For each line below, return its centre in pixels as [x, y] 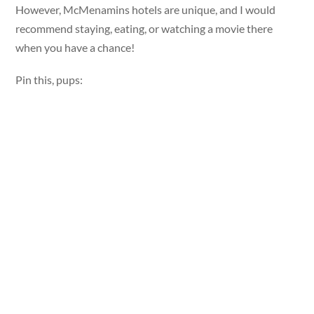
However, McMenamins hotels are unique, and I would [146, 9]
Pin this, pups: [49, 80]
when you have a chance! [75, 47]
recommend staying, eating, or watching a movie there [144, 28]
